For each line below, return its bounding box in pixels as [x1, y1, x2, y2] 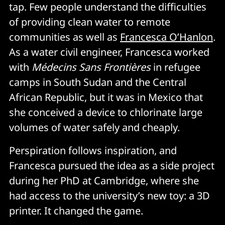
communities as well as [9, 30, 120, 44]
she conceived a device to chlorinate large [9, 105, 202, 119]
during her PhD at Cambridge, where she [9, 173, 199, 187]
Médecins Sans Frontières [32, 60, 151, 74]
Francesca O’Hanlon [120, 30, 213, 44]
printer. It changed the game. [9, 203, 143, 217]
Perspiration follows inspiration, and [9, 143, 177, 157]
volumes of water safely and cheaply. [9, 120, 180, 134]
